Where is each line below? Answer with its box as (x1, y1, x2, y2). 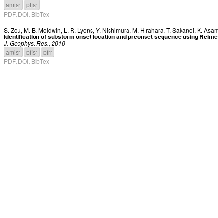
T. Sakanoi (166, 26, 194, 34)
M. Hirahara (132, 26, 163, 34)
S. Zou (4, 26, 21, 34)
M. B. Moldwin (24, 26, 61, 34)
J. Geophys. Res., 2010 (4, 39, 65, 47)
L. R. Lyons (64, 26, 93, 34)
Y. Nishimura (96, 26, 129, 34)
